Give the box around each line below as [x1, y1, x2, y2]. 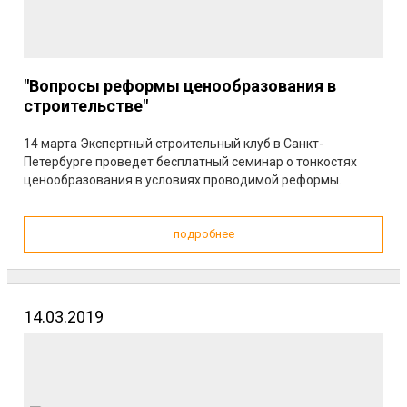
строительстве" [24, 96, 148, 115]
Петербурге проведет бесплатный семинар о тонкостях [24, 154, 357, 169]
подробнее [173, 227, 234, 241]
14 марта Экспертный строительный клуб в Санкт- [24, 136, 323, 151]
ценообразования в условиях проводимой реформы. [24, 173, 342, 187]
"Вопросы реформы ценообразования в [24, 76, 336, 95]
